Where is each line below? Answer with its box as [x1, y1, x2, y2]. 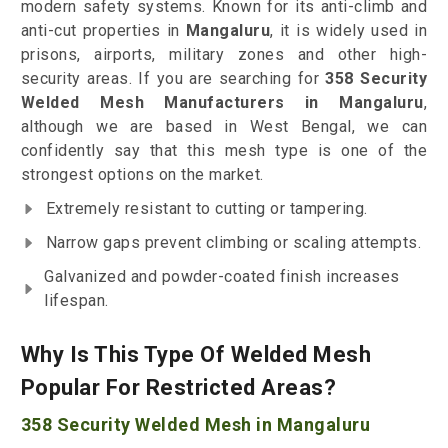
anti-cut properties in [20, 21, 186, 41]
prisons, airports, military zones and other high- [20, 45, 428, 65]
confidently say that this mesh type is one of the [20, 141, 428, 161]
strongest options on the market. [20, 165, 264, 185]
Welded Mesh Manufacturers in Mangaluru [20, 93, 424, 113]
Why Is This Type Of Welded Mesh [20, 342, 372, 368]
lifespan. [44, 291, 109, 311]
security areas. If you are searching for [20, 69, 326, 89]
